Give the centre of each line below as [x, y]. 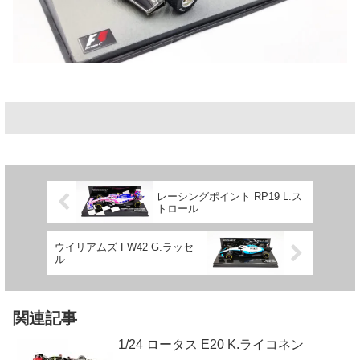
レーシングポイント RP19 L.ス [229, 196]
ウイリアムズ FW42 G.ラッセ [124, 247]
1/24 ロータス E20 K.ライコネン [211, 344]
